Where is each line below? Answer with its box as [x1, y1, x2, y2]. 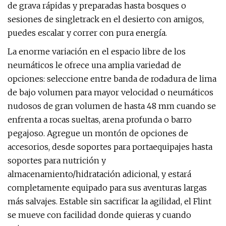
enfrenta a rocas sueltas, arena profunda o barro [8, 115, 192, 125]
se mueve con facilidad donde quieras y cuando [8, 210, 191, 220]
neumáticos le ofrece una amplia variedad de [8, 60, 181, 70]
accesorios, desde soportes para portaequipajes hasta [8, 142, 212, 152]
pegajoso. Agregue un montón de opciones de [8, 128, 188, 138]
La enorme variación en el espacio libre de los [8, 46, 186, 56]
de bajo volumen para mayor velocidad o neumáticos [8, 87, 213, 97]
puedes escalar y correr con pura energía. [8, 28, 167, 38]
